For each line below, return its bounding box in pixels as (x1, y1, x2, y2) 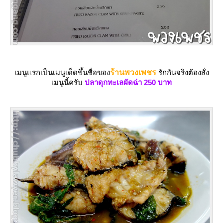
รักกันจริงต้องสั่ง (158, 68, 209, 77)
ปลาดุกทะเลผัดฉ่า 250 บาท (85, 78, 172, 87)
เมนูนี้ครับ (51, 78, 85, 87)
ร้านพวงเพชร (110, 68, 156, 77)
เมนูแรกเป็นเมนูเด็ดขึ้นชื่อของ (14, 68, 110, 77)
